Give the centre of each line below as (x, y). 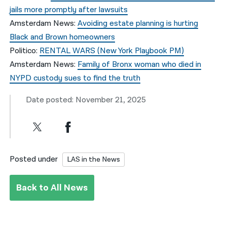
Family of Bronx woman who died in (140, 64)
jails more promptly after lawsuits (69, 10)
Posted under (34, 160)
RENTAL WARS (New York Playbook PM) (112, 51)
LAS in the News (94, 160)
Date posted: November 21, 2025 (86, 100)
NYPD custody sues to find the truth (75, 78)
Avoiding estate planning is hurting (138, 23)
